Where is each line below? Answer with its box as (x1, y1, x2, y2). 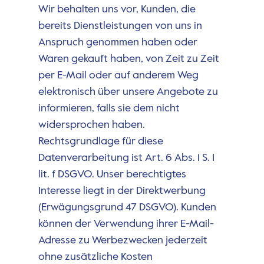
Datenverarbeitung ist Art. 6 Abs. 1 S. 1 (38, 153, 214, 164)
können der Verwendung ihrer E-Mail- (38, 219, 214, 230)
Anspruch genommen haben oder (38, 37, 197, 48)
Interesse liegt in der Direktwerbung (38, 186, 206, 197)
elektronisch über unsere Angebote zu (38, 87, 218, 98)
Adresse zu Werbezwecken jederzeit (38, 235, 207, 246)
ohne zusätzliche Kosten (38, 252, 153, 263)
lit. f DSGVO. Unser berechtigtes (38, 169, 186, 180)
